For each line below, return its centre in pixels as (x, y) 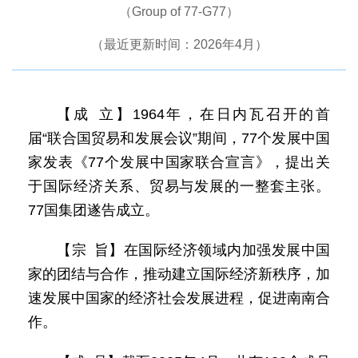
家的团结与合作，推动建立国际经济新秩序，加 (179, 274)
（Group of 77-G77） (179, 12)
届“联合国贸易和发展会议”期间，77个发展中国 (179, 138)
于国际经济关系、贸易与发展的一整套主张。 (179, 186)
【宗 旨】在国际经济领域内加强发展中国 (193, 250)
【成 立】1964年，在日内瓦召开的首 (193, 114)
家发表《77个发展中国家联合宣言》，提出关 (179, 162)
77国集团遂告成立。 (93, 210)
